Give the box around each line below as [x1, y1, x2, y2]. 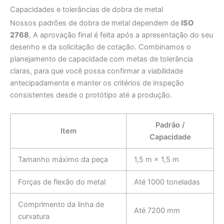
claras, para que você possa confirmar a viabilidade [10, 66, 183, 75]
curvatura [17, 212, 49, 221]
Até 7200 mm [133, 206, 180, 215]
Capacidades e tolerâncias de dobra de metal [10, 4, 163, 14]
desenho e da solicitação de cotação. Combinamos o [10, 42, 191, 51]
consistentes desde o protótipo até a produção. [10, 90, 172, 99]
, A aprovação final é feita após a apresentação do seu [29, 30, 213, 39]
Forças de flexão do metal [17, 177, 105, 187]
